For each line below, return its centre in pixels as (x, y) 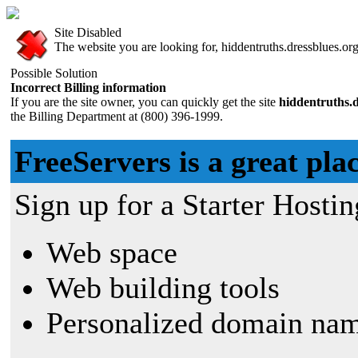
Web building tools (163, 288)
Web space (112, 253)
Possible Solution (54, 73)
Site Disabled (88, 32)
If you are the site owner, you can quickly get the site (143, 102)
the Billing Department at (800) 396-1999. (117, 116)
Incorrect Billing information (88, 88)
